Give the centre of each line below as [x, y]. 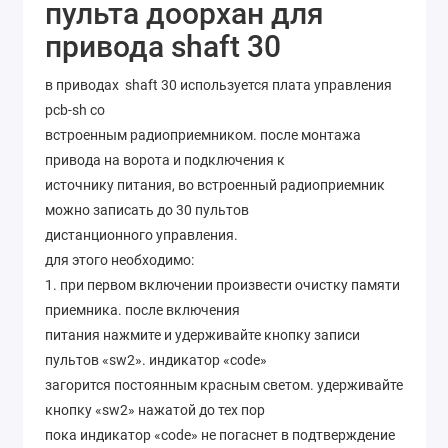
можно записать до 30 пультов [147, 209]
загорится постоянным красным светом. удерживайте [224, 384]
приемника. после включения [142, 309]
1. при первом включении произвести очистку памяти [222, 284]
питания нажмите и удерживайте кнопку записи [202, 334]
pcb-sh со [75, 109]
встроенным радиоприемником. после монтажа [203, 134]
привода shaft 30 [163, 46]
